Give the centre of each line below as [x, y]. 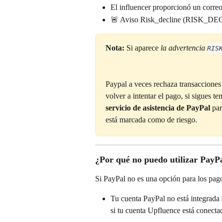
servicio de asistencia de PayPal [158, 108]
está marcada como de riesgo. [151, 119]
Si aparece [143, 48]
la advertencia [184, 48]
